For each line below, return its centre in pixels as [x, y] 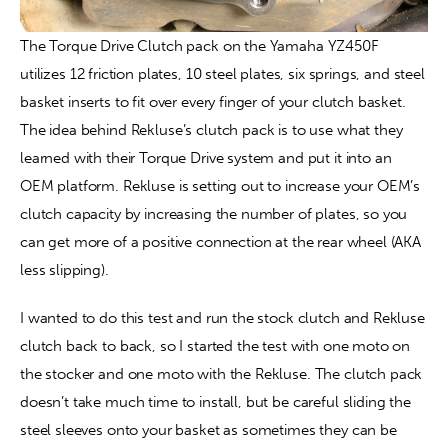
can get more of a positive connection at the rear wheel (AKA [221, 242]
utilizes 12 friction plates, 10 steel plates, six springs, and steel [222, 74]
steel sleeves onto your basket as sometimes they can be [208, 429]
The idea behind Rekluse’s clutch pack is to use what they [211, 130]
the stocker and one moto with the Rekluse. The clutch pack [221, 373]
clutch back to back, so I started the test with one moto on [215, 345]
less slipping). [64, 270]
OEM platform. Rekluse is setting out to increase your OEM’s [220, 186]
